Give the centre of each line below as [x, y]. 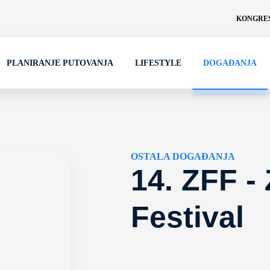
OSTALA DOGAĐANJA [183, 156]
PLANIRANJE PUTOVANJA [60, 63]
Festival [188, 217]
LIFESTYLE [158, 63]
